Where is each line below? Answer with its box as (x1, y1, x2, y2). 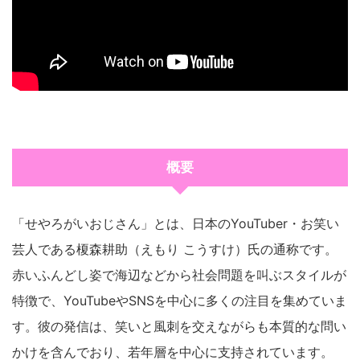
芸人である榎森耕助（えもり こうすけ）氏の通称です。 (12, 241, 337, 258)
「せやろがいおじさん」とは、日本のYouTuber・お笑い (12, 215, 339, 232)
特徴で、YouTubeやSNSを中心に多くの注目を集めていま (12, 292, 347, 309)
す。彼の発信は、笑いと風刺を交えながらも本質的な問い (12, 318, 346, 335)
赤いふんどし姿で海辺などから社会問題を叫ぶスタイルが (12, 267, 346, 284)
